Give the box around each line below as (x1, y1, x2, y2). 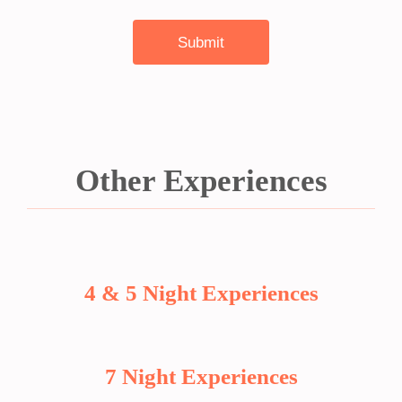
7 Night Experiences (104, 364, 298, 389)
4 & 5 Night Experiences (83, 281, 319, 305)
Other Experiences (74, 163, 328, 198)
